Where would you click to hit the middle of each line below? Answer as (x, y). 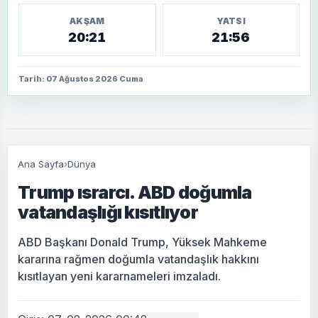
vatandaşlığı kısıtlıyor (108, 212)
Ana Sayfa (41, 164)
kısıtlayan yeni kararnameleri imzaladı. (119, 276)
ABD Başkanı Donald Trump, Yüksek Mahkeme (142, 242)
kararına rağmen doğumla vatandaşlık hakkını (138, 259)
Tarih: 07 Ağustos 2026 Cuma (81, 78)
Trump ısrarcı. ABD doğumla (135, 192)
